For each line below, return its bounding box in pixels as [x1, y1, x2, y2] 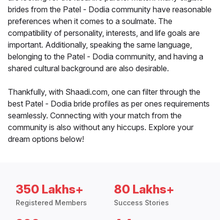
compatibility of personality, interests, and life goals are [8, 28, 200, 38]
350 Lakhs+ [16, 182, 83, 197]
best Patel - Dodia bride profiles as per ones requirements [8, 99, 210, 109]
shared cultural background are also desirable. [8, 63, 169, 74]
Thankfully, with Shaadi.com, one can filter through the [8, 87, 200, 97]
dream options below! [8, 134, 84, 144]
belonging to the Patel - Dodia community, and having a [8, 52, 203, 62]
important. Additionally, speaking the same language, [8, 40, 192, 50]
